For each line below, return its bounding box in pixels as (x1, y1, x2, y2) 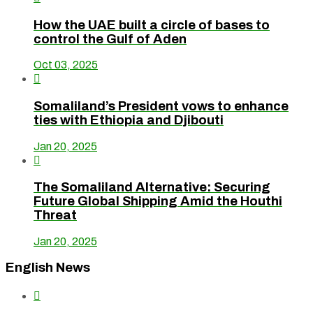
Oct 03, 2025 (34, 59, 98, 71)
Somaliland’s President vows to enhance (34, 99, 289, 114)
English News (6, 260, 90, 275)
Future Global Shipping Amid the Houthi (34, 194, 282, 209)
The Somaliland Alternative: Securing (34, 180, 270, 195)
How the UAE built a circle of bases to (34, 17, 270, 32)
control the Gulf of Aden (34, 31, 187, 46)
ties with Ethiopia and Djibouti (34, 113, 224, 128)
